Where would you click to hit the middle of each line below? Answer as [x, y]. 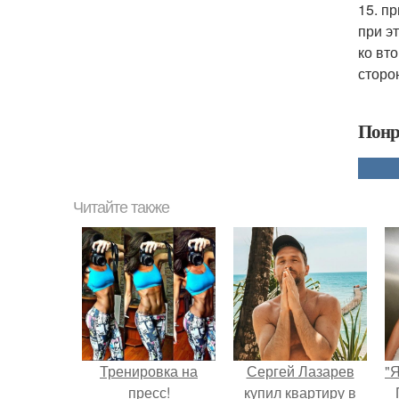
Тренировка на [149, 371]
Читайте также [121, 208]
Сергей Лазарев [300, 371]
